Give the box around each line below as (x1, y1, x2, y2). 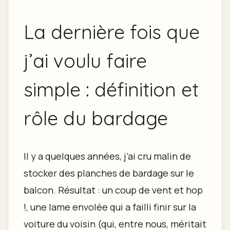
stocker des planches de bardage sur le (23, 167, 194, 180)
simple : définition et (23, 76, 199, 101)
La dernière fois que (23, 19, 200, 44)
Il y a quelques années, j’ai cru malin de (23, 150, 191, 163)
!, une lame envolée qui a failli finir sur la (23, 201, 196, 214)
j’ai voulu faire (23, 48, 147, 72)
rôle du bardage (23, 105, 168, 130)
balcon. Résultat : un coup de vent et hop (23, 184, 203, 197)
